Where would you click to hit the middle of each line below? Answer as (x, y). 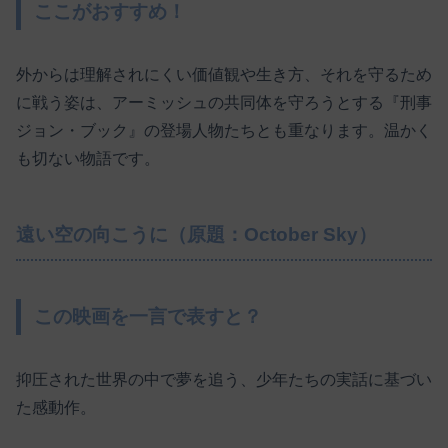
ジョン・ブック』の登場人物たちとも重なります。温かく (224, 131)
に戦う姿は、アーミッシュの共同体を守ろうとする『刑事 (224, 103)
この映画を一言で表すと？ (148, 317)
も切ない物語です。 (88, 159)
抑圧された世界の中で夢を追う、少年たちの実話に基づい (224, 379)
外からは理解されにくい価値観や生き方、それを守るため (224, 75)
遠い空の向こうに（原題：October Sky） (196, 235)
